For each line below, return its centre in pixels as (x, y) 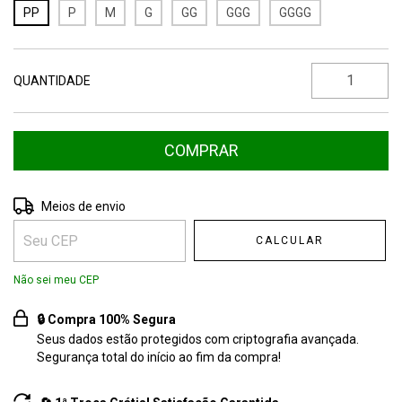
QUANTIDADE (52, 80)
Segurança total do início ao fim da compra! (159, 357)
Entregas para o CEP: (73, 204)
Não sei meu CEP (56, 280)
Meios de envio (84, 206)
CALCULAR (290, 240)
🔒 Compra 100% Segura (107, 319)
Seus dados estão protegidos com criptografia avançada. (198, 339)
